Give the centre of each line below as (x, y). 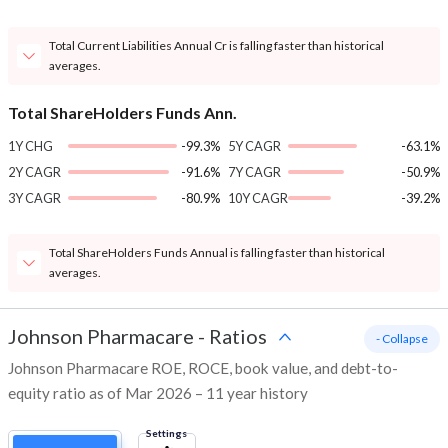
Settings (166, 433)
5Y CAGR (254, 146)
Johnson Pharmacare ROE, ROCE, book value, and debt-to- (203, 368)
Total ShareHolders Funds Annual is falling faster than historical (217, 253)
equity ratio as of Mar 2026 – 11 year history (158, 393)
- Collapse (402, 339)
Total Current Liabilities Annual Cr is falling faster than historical (216, 46)
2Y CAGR (34, 172)
